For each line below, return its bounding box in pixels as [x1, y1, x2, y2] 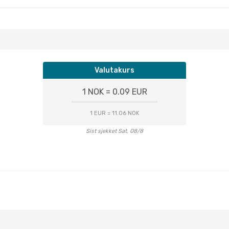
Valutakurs [95, 66, 134, 75]
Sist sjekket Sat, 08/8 [86, 128, 143, 134]
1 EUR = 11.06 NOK [89, 110, 140, 117]
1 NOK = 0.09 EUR [82, 87, 147, 97]
